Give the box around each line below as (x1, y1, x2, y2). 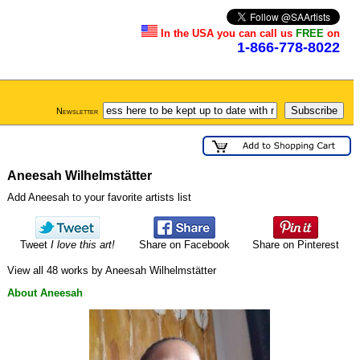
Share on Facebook (138, 239, 230, 252)
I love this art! (51, 239, 115, 252)
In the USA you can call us (161, 27, 296, 39)
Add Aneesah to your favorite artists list (7, 191, 191, 203)
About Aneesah (7, 286, 83, 299)
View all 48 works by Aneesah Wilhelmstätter (7, 264, 216, 276)
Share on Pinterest (252, 239, 339, 252)
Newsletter (56, 106, 98, 116)
